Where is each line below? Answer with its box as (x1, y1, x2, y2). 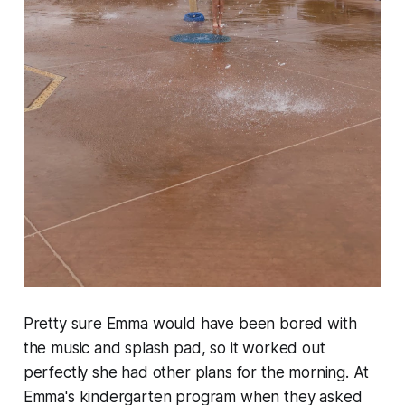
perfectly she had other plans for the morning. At (23, 363, 369, 382)
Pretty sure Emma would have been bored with (23, 315, 357, 334)
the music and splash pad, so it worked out (23, 339, 325, 358)
